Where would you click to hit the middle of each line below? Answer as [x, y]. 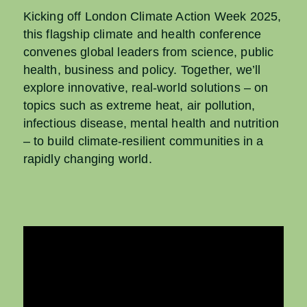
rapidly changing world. [87, 159]
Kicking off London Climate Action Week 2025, [152, 16]
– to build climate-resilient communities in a [143, 141]
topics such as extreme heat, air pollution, [139, 105]
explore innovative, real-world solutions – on [146, 87]
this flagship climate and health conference [142, 34]
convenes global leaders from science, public [148, 52]
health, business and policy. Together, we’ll [142, 70]
